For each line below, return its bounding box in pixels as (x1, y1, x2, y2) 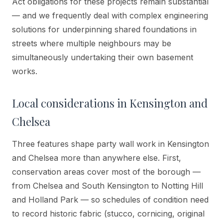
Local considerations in (12, 95, 129, 111)
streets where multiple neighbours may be (12, 38, 171, 48)
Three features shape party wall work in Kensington (12, 138, 209, 149)
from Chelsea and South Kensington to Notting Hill (12, 180, 203, 191)
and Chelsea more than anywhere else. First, (12, 152, 181, 163)
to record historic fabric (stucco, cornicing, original (12, 208, 205, 219)
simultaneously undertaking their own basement (12, 52, 193, 62)
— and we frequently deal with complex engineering (12, 10, 208, 20)
